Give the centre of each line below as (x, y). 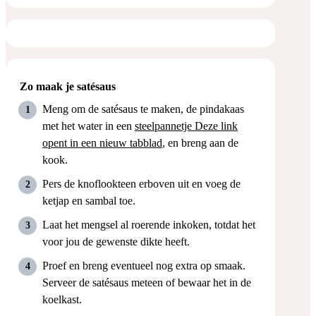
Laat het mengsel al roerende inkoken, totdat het (149, 224)
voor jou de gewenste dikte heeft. (116, 241)
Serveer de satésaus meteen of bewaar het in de (147, 282)
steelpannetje (165, 126)
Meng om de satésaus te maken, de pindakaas (143, 109)
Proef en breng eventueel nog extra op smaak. (144, 265)
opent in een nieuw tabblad (102, 142)
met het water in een (89, 126)
